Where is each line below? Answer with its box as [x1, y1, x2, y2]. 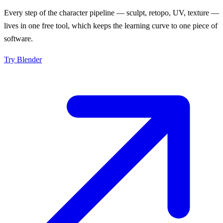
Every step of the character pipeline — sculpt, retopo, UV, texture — [4, 8, 219, 17]
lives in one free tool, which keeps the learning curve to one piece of [4, 21, 218, 30]
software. [4, 34, 33, 43]
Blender [17, 55, 42, 64]
